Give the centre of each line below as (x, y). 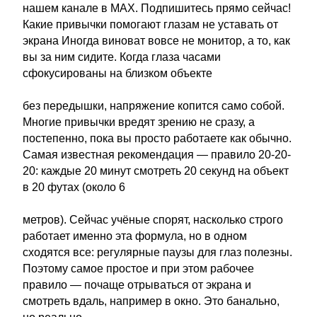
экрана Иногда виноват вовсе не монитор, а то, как (156, 41)
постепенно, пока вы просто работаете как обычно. (157, 138)
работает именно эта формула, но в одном (135, 236)
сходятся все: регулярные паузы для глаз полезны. (157, 252)
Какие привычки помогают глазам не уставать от (150, 24)
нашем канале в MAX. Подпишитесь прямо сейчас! (157, 8)
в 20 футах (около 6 (74, 187)
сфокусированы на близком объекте (117, 73)
